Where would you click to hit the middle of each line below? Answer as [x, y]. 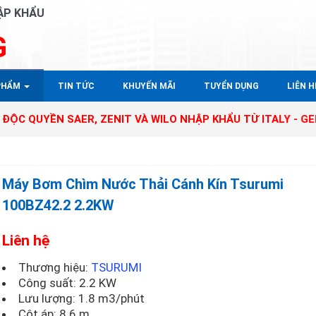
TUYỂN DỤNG [231, 86]
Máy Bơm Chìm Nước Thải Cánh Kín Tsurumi [143, 184]
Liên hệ [26, 241]
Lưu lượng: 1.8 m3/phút [82, 298]
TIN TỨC [76, 86]
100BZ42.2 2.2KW [59, 205]
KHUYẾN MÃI [149, 86]
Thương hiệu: [55, 267]
